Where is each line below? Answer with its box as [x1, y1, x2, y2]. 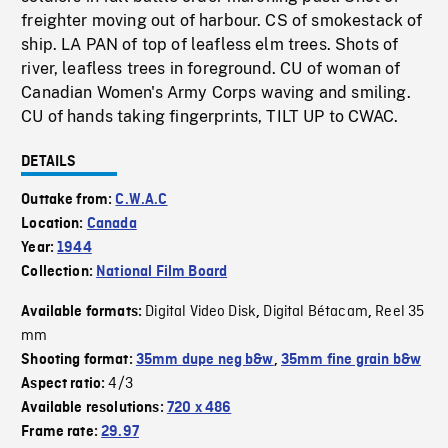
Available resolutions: [21, 400, 167, 417]
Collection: [21, 264, 97, 281]
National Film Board [96, 264, 228, 281]
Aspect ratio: [21, 376, 109, 393]
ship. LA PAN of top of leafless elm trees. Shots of [21, 35, 399, 55]
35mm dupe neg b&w [135, 352, 274, 369]
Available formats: [21, 304, 146, 321]
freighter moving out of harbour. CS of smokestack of [21, 11, 423, 31]
